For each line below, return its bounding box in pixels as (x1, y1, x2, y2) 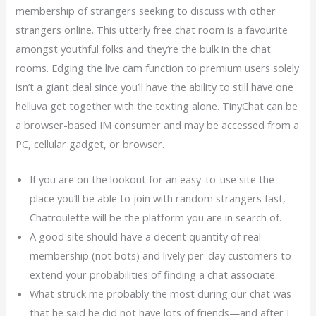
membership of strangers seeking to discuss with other (16, 3, 276, 18)
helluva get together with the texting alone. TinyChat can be (16, 98, 298, 113)
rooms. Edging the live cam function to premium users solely (16, 60, 300, 75)
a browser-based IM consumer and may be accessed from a (16, 117, 300, 132)
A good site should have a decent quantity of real (30, 229, 262, 244)
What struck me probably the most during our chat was (30, 286, 292, 301)
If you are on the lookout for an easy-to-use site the (30, 172, 275, 187)
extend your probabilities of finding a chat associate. (30, 267, 278, 282)
